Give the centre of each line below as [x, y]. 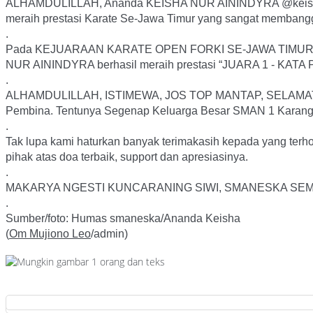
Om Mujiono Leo [50, 233]
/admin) [109, 233]
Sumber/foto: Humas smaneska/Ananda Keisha [123, 218]
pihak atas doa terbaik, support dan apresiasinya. [127, 156]
